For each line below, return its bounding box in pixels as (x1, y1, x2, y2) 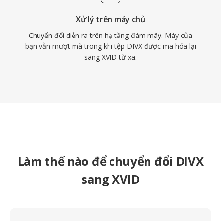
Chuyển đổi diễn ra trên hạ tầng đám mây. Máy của (29, 31, 192, 40)
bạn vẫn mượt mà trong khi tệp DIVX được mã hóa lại (25, 41, 196, 51)
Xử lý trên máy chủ (76, 14, 145, 25)
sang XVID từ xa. (84, 52, 137, 62)
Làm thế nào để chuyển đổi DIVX (17, 153, 204, 169)
